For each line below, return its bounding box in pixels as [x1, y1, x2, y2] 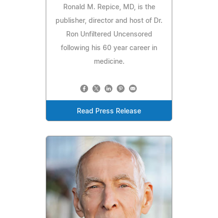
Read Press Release [77, 108, 141, 115]
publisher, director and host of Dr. [55, 18, 163, 25]
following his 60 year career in [61, 45, 157, 52]
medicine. [93, 58, 125, 66]
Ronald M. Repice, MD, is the [63, 4, 155, 11]
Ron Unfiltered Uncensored [66, 31, 152, 38]
